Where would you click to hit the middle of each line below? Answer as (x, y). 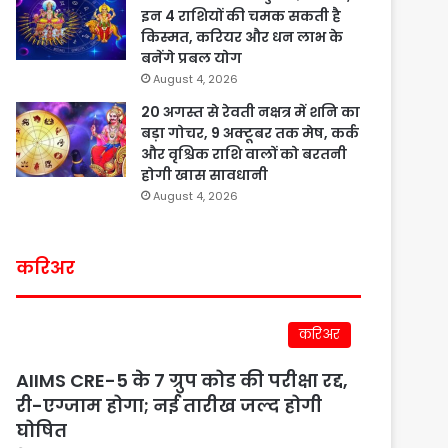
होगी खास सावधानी (205, 175)
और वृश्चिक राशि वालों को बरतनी (244, 154)
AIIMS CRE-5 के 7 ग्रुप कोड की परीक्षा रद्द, (182, 381)
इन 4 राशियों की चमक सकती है (241, 16)
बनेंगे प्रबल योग (192, 58)
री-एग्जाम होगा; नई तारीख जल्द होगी (169, 406)
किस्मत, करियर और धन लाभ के (242, 37)
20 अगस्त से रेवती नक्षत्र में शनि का (251, 112)
